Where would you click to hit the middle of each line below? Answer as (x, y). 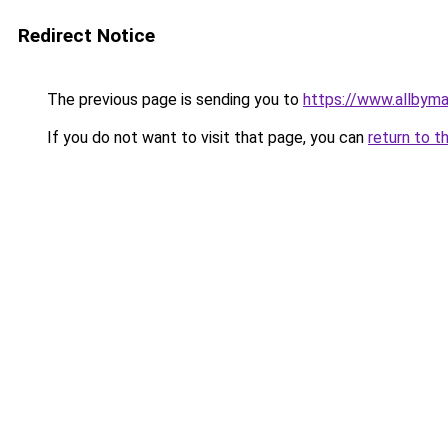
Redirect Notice (86, 35)
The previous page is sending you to (173, 99)
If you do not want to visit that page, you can (205, 137)
